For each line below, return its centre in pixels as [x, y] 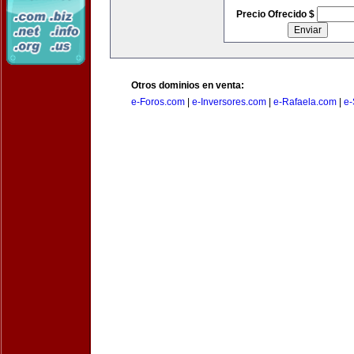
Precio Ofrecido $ [276, 14]
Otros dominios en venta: [188, 85]
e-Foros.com [158, 102]
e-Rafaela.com [305, 102]
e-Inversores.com [229, 102]
